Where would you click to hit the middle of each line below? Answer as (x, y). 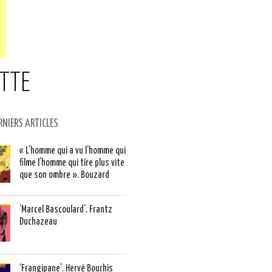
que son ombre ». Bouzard (64, 175)
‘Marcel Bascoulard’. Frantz (66, 210)
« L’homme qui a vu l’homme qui (73, 151)
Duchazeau (38, 222)
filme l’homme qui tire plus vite (72, 163)
